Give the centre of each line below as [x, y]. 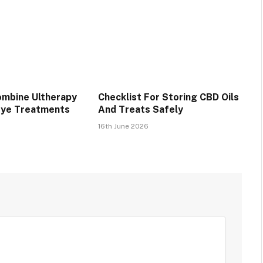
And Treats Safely [140, 109]
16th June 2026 [123, 126]
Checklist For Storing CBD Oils [168, 97]
